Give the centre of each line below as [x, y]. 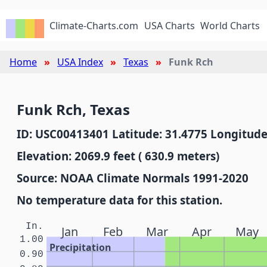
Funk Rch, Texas [73, 109]
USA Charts [169, 26]
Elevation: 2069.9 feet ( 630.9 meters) [118, 156]
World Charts [230, 26]
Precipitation [80, 248]
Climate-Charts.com [94, 26]
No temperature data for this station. [119, 200]
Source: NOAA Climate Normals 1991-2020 [133, 178]
